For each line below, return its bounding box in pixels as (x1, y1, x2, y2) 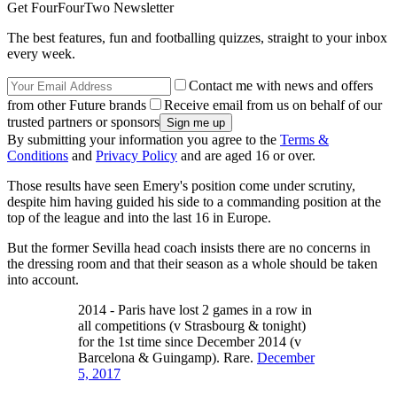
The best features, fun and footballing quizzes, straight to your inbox (7, 30, 387, 46)
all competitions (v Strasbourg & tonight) (78, 318, 306, 334)
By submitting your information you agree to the (7, 132, 280, 148)
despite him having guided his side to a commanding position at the (7, 194, 381, 210)
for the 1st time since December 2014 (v (78, 334, 301, 350)
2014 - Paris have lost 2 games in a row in (78, 302, 312, 318)
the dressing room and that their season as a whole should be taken (7, 256, 378, 272)
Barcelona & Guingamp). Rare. (78, 350, 257, 366)
